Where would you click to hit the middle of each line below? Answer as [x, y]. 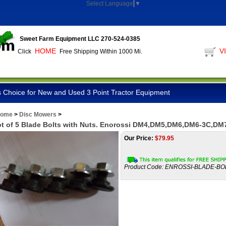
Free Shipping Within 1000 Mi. [101, 51]
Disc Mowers [38, 115]
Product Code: [144, 167]
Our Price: [139, 138]
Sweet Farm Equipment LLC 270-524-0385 [80, 39]
